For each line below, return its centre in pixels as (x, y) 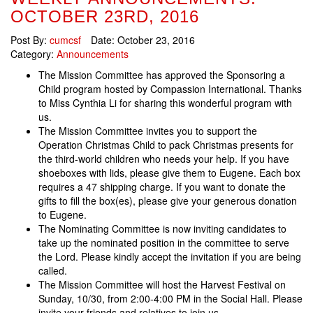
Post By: (30, 40)
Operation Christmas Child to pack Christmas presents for (166, 145)
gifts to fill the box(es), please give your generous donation (168, 201)
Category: (34, 54)
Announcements (93, 54)
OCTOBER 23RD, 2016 (105, 16)
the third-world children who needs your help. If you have (164, 159)
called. (53, 270)
